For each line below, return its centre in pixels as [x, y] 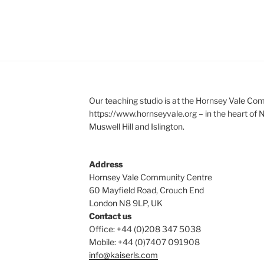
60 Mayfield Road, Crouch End [146, 190]
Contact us [110, 216]
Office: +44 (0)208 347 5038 [145, 229]
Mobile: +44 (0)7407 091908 [144, 242]
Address [105, 164]
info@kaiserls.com [123, 255]
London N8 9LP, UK [126, 203]
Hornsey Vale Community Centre [150, 177]
